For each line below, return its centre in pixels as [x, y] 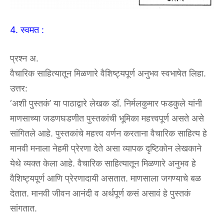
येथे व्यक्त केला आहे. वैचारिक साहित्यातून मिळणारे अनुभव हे [103, 163]
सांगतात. [23, 208]
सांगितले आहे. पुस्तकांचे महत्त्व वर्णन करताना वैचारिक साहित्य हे [108, 133]
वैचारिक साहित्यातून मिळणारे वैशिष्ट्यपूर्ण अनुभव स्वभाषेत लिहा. [108, 73]
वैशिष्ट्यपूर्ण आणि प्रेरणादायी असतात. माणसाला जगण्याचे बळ [105, 178]
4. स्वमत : [27, 29]
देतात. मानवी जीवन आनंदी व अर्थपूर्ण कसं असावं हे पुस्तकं [100, 193]
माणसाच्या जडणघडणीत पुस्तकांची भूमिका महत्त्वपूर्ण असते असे [107, 118]
